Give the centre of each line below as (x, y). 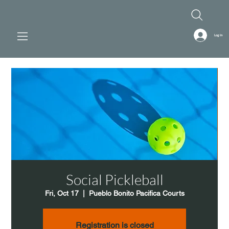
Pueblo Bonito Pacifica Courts (136, 193)
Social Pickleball (114, 179)
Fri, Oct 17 (62, 193)
